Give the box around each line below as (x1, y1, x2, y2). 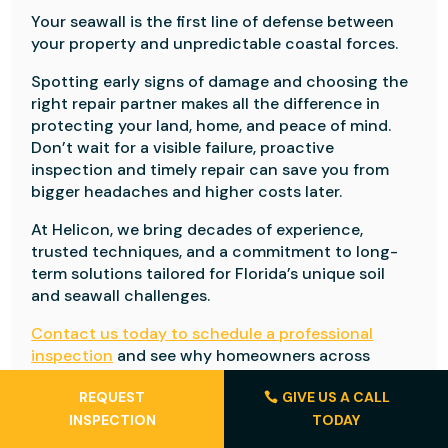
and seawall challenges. (31, 285, 211, 306)
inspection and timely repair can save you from (31, 159, 390, 180)
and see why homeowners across (113, 345, 371, 366)
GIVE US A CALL (282, 388, 390, 406)
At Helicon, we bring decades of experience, (31, 219, 364, 240)
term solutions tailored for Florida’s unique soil (31, 263, 386, 284)
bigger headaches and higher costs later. (31, 181, 343, 202)
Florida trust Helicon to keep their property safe (31, 367, 395, 388)
